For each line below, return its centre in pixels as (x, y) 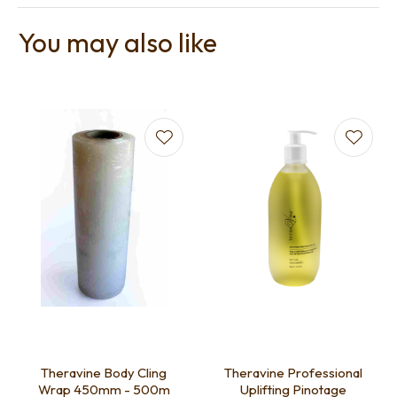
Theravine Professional (293, 373)
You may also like (117, 43)
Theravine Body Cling (104, 373)
